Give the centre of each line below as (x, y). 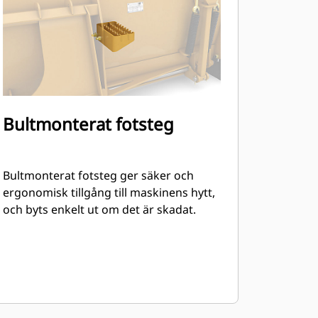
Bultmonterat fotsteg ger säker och (98, 175)
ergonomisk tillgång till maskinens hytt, (109, 192)
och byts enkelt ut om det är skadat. (99, 209)
